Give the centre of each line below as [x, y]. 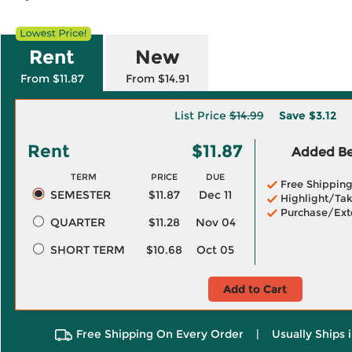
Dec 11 [215, 195]
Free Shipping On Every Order [159, 334]
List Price [202, 115]
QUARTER [77, 222]
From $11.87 [52, 79]
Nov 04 [215, 222]
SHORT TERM [87, 250]
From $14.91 [157, 79]
